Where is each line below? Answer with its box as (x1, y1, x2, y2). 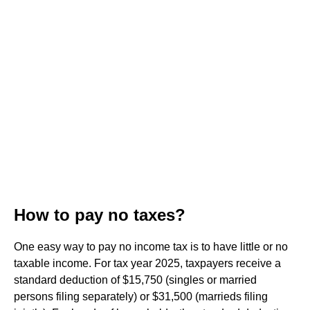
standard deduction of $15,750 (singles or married (14, 274, 257, 286)
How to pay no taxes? (14, 206, 185, 224)
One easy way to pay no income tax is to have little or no (14, 241, 288, 253)
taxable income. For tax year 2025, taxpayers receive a (14, 257, 281, 269)
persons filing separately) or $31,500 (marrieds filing (14, 291, 268, 302)
